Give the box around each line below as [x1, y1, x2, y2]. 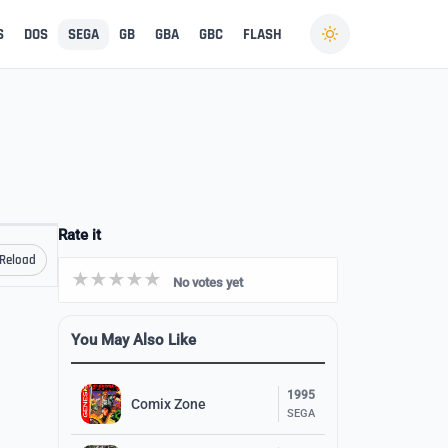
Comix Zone [131, 395, 206, 412]
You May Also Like [71, 331, 196, 349]
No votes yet [173, 275, 243, 290]
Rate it [58, 226, 101, 244]
